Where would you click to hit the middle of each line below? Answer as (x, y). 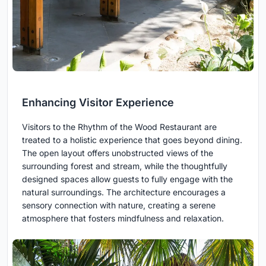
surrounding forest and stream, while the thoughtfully (125, 166)
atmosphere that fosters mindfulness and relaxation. (123, 218)
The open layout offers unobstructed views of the (118, 153)
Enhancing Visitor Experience (98, 102)
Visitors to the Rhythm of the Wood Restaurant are (119, 126)
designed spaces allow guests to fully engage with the (127, 179)
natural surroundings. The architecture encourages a (124, 192)
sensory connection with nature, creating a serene (119, 205)
